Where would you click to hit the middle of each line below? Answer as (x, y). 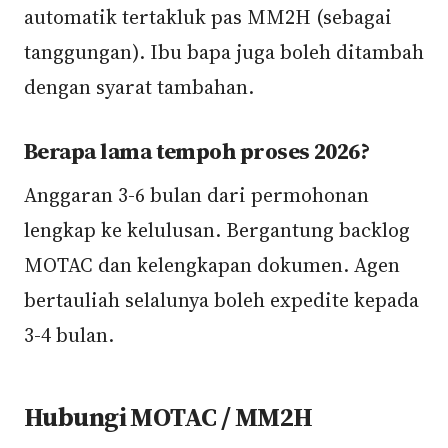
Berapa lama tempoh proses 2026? (197, 151)
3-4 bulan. (69, 335)
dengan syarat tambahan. (139, 87)
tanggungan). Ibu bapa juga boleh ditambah (224, 52)
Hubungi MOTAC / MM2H (168, 417)
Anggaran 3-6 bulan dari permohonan (196, 195)
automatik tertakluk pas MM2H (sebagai (208, 17)
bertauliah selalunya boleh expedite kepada (221, 300)
